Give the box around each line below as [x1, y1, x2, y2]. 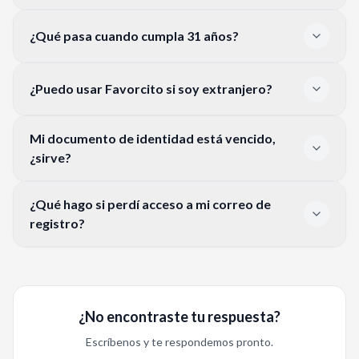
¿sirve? [30, 149, 71, 165]
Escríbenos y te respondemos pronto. [86, 334, 273, 349]
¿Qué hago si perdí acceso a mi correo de [30, 196, 271, 212]
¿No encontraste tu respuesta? [79, 307, 280, 325]
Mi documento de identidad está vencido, [30, 130, 276, 146]
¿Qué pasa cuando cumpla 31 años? [30, 27, 239, 43]
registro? [30, 215, 85, 231]
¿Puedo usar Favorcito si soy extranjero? [30, 80, 272, 96]
